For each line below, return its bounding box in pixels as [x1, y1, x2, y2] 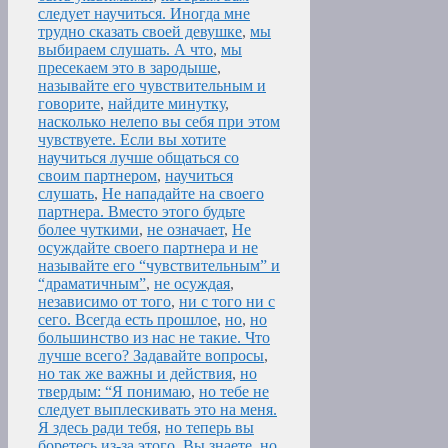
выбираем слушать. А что [38, 41, 213, 59]
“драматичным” [38, 275, 146, 293]
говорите [38, 95, 100, 113]
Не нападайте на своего [102, 185, 264, 203]
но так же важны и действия [38, 365, 232, 383]
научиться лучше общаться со [38, 149, 239, 167]
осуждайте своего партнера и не [38, 239, 258, 257]
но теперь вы [165, 419, 254, 437]
